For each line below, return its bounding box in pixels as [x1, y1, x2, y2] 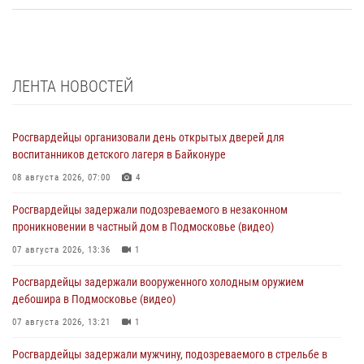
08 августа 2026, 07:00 [12, 172, 110, 184]
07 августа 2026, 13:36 [12, 245, 110, 256]
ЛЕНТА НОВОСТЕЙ [12, 76, 133, 97]
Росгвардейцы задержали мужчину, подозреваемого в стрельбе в [12, 348, 327, 362]
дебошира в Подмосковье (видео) [12, 292, 175, 306]
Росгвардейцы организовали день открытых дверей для [12, 131, 284, 145]
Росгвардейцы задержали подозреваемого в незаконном [12, 203, 288, 217]
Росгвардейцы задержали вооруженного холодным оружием [12, 275, 304, 289]
